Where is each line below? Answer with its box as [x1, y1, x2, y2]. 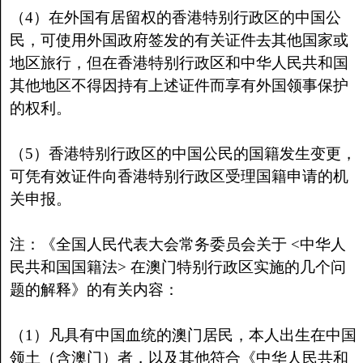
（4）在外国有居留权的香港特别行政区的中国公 [9, 9, 341, 26]
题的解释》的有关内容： [9, 281, 179, 298]
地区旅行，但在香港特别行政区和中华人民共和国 [9, 54, 348, 71]
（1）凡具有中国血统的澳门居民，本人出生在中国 [9, 327, 357, 344]
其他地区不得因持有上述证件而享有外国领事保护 [9, 77, 348, 94]
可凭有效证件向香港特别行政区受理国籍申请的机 [9, 168, 348, 185]
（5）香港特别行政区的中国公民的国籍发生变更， [9, 145, 357, 162]
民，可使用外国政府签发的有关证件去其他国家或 [9, 32, 348, 49]
